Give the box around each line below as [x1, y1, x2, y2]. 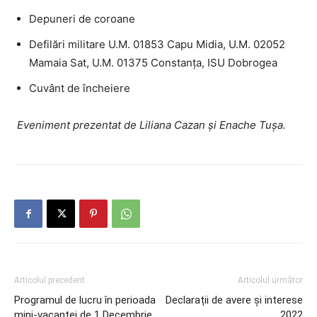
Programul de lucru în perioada [14, 294, 156, 306]
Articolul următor [238, 275, 303, 285]
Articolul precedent [14, 275, 85, 285]
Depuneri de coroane [29, 12, 135, 25]
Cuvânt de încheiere [29, 81, 130, 95]
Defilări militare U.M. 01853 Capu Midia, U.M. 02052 [29, 38, 285, 51]
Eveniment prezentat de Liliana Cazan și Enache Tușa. [14, 118, 286, 132]
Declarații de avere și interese [166, 294, 303, 306]
